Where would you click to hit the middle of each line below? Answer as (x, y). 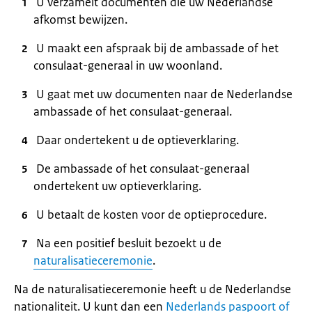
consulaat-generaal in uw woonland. (128, 65)
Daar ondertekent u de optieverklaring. (138, 140)
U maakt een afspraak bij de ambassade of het (157, 48)
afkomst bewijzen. (80, 19)
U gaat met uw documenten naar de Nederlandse (164, 94)
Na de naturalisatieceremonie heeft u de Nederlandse (153, 289)
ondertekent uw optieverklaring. (117, 186)
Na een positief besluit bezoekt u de (129, 243)
